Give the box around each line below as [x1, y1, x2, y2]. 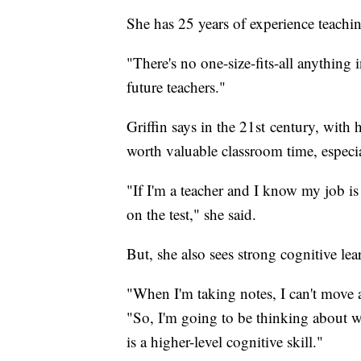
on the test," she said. [127, 204, 256, 225]
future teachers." [127, 77, 226, 98]
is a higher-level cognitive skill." [127, 331, 323, 352]
